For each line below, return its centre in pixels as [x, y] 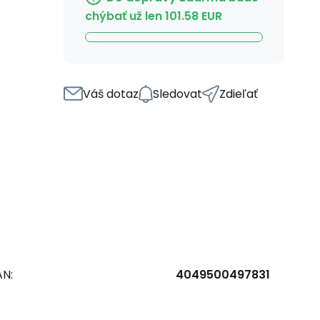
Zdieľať [239, 94]
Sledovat [177, 94]
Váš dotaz [111, 94]
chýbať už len [124, 16]
